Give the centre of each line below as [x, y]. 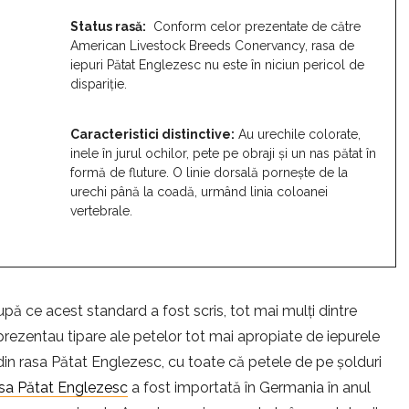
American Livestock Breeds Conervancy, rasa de [212, 46]
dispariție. [99, 84]
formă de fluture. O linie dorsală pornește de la [209, 173]
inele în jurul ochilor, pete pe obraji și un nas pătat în [223, 154]
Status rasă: [108, 27]
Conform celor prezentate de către [253, 27]
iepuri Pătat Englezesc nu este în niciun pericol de [217, 65]
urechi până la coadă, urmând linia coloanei [199, 192]
